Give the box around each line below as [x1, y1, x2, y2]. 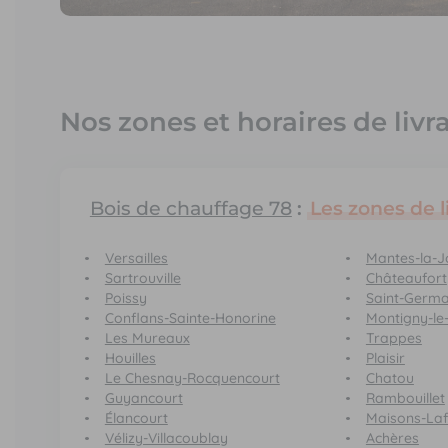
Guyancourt [104, 389, 183, 408]
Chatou [365, 369, 414, 388]
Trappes [365, 329, 422, 348]
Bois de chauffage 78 [89, 196, 292, 221]
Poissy [104, 289, 147, 308]
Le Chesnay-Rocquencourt [104, 369, 280, 388]
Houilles [104, 349, 156, 368]
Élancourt [104, 409, 168, 428]
